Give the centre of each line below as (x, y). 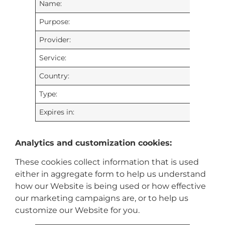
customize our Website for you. (77, 210)
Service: (53, 58)
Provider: (55, 40)
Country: (54, 76)
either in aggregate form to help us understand (110, 174)
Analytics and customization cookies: (93, 143)
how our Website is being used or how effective (110, 186)
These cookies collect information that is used (107, 162)
